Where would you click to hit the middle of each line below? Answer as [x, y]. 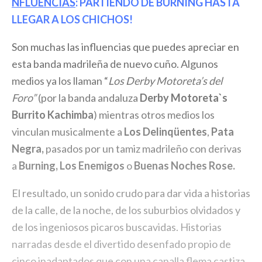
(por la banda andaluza [88, 98]
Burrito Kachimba [53, 115]
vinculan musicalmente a [68, 132]
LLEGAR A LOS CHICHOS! [72, 20]
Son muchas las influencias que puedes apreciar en [125, 47]
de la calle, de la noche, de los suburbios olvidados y [126, 210]
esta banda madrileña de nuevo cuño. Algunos [115, 64]
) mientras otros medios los [154, 115]
